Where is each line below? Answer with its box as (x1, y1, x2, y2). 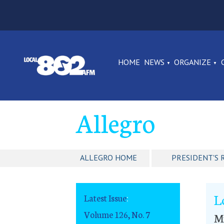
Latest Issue (84, 191, 126, 204)
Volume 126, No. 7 (84, 207, 150, 220)
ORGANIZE (174, 57, 211, 67)
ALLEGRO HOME (80, 152, 137, 163)
